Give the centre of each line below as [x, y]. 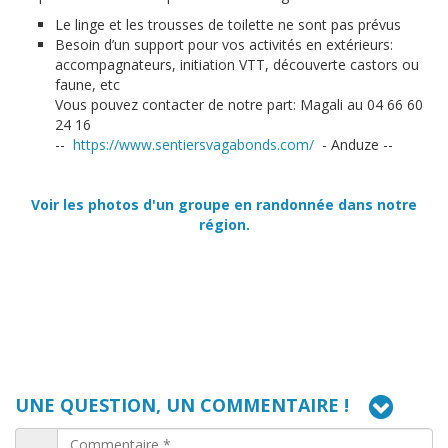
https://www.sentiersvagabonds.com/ [193, 145]
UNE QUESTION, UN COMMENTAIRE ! [184, 405]
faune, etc [87, 85]
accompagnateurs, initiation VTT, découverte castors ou [237, 65]
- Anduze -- [353, 145]
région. [224, 225]
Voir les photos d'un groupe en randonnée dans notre [224, 205]
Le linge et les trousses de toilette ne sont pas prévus [228, 25]
